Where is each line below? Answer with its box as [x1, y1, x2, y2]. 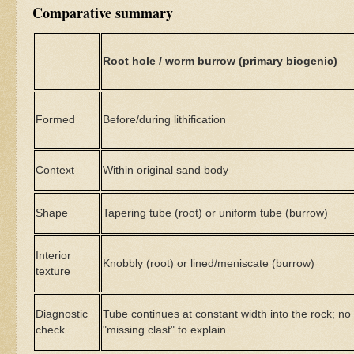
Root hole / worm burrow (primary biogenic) [103, 54, 338, 67]
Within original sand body [103, 163, 229, 176]
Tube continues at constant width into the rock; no [103, 307, 352, 320]
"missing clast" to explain [103, 322, 227, 336]
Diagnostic [36, 307, 88, 320]
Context [36, 163, 75, 176]
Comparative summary [32, 2, 173, 24]
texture [36, 264, 71, 277]
